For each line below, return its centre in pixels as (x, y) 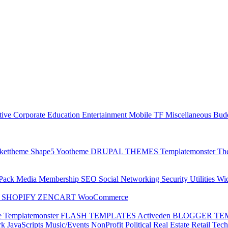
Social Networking (130, 179)
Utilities (203, 179)
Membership (60, 179)
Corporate (30, 115)
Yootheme (73, 151)
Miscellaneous (189, 115)
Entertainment (105, 115)
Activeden (155, 215)
